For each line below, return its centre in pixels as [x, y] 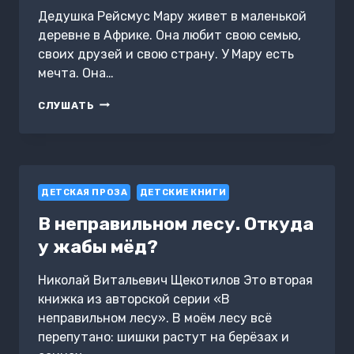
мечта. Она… [76, 73]
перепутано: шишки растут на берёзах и [164, 337]
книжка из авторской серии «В [134, 299]
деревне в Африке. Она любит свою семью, [169, 35]
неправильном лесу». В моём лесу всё [155, 318]
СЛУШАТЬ [66, 105]
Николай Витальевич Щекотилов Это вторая [175, 280]
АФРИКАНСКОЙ [139, 133]
